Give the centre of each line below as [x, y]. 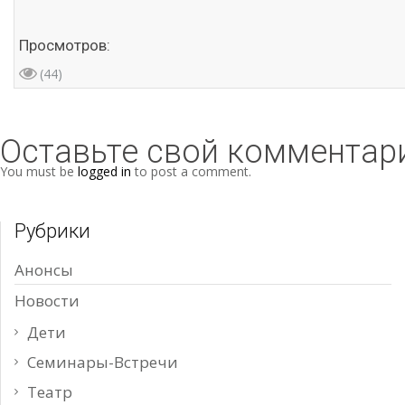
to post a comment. [191, 172]
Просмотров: [65, 46]
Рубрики [52, 231]
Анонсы [44, 270]
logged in [104, 172]
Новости [47, 301]
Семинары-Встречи [103, 363]
